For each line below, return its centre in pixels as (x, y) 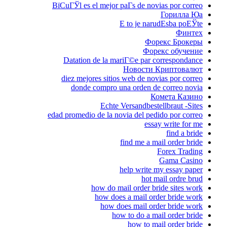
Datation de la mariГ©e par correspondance (133, 60)
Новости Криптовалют (163, 69)
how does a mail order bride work (149, 197)
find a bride (184, 133)
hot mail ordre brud (172, 179)
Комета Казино (177, 97)
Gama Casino (181, 161)
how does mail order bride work (152, 206)
